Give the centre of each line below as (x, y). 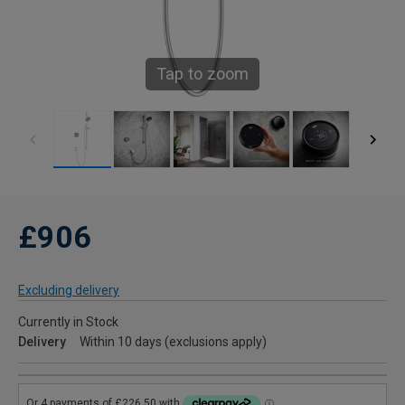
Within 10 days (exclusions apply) (173, 342)
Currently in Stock (68, 322)
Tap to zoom (202, 74)
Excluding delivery (69, 291)
